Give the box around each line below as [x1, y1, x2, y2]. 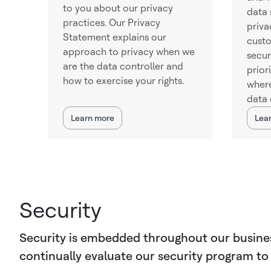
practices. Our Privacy [63, 17, 160, 28]
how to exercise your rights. [63, 75, 184, 87]
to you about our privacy [63, 2, 173, 14]
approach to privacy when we [63, 46, 195, 57]
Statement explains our [63, 31, 166, 43]
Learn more [71, 113, 114, 123]
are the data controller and [63, 60, 183, 72]
